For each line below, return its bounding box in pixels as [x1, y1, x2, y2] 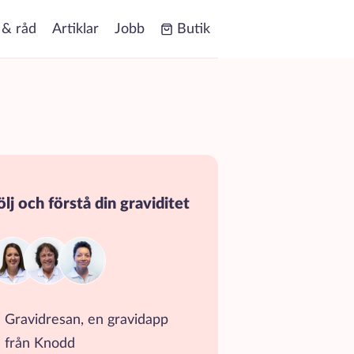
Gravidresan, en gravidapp [5, 313, 168, 327]
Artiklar [52, 21, 99, 36]
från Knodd [5, 337, 75, 351]
